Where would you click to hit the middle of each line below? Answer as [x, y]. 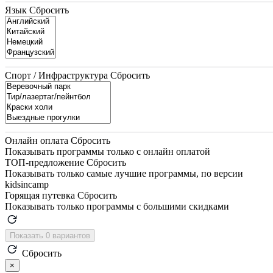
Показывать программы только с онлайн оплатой [108, 151]
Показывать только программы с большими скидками [117, 206]
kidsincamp [27, 184]
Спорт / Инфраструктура [56, 75]
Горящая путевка [40, 195]
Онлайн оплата [37, 140]
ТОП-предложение [44, 162]
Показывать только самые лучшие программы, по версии [124, 173]
